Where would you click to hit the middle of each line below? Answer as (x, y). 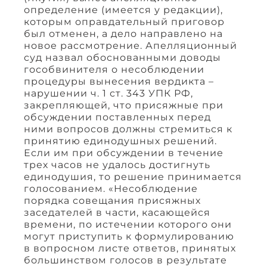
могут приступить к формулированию (129, 236)
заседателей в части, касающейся (117, 212)
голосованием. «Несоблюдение (111, 188)
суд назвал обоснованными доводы (122, 57)
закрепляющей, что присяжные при (124, 105)
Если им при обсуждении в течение (124, 153)
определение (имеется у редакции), (123, 10)
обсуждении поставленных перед (117, 117)
